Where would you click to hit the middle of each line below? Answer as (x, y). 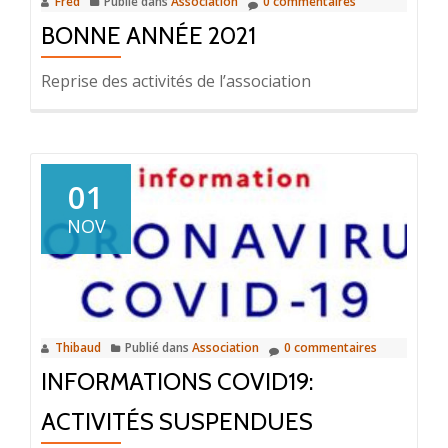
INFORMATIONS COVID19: (177, 381)
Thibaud (78, 347)
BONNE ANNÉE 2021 (148, 35)
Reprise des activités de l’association (176, 80)
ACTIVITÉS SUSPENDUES (177, 421)
